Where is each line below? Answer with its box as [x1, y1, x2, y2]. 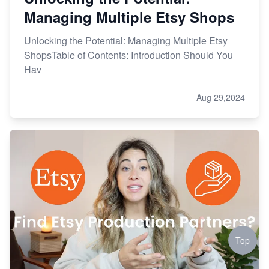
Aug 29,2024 [196, 91, 245, 104]
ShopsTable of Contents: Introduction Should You [24, 48, 233, 62]
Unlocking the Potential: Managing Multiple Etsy [24, 34, 228, 48]
